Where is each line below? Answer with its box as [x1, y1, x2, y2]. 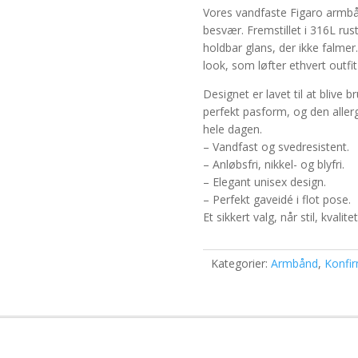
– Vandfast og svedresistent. [202, 138, 349, 154]
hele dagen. [202, 121, 262, 137]
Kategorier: [210, 256, 271, 272]
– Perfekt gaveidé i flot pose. [202, 191, 351, 207]
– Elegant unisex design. [202, 173, 326, 189]
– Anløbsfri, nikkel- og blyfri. [202, 156, 344, 172]
